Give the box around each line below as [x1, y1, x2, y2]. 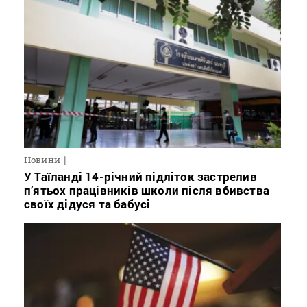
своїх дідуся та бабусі [24, 195, 151, 212]
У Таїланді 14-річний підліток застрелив [24, 168, 257, 184]
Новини [24, 153, 60, 165]
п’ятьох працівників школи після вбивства [24, 182, 270, 198]
